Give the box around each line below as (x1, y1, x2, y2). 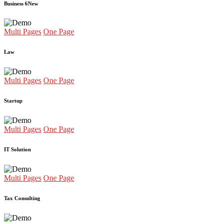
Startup (4, 98, 22, 104)
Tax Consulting (4, 195, 40, 202)
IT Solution (4, 146, 31, 153)
